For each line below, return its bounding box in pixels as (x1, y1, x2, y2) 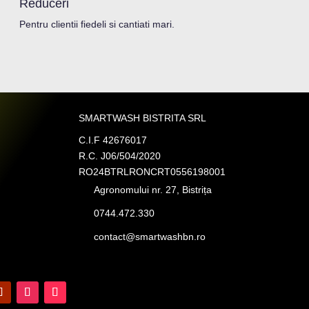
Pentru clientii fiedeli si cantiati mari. (19, 19, 175, 30)
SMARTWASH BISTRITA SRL (79, 112, 207, 123)
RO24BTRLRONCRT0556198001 (79, 166, 226, 177)
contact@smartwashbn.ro (94, 230, 206, 242)
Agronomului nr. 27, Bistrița (94, 183, 212, 195)
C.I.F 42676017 (79, 134, 148, 146)
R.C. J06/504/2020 (79, 150, 164, 161)
